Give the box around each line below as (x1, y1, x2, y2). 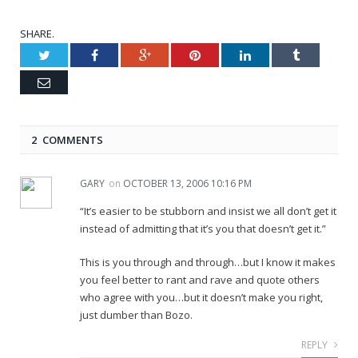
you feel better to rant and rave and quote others (80, 272, 320, 287)
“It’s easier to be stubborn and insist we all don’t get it (80, 204, 336, 219)
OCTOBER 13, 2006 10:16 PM (123, 177, 252, 191)
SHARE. (20, 26, 54, 42)
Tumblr (298, 48, 336, 62)
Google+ (149, 48, 195, 62)
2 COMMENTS (31, 133, 103, 148)
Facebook (97, 48, 147, 62)
